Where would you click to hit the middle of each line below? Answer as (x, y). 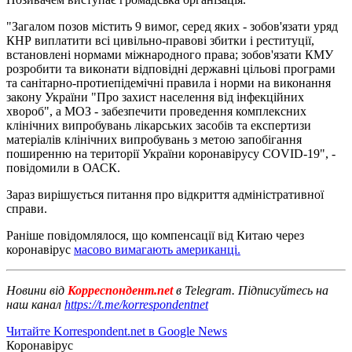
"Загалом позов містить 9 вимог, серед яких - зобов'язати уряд (172, 26)
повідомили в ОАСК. (63, 167)
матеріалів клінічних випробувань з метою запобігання (154, 139)
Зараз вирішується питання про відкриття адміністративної (165, 194)
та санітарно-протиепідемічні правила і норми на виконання (169, 82)
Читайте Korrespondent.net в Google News (117, 331)
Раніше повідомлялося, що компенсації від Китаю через (155, 235)
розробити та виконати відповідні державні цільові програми (171, 68)
